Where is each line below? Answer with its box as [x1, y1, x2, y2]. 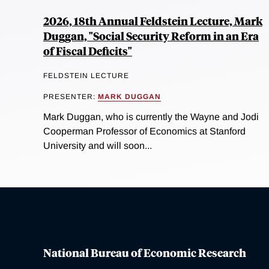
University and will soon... [43, 140, 152, 151]
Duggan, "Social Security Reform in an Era [43, 28, 259, 44]
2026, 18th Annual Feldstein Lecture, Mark [43, 13, 262, 29]
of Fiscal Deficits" [43, 43, 132, 59]
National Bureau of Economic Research [43, 244, 246, 260]
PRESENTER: [43, 92, 98, 101]
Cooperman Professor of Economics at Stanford [43, 125, 246, 136]
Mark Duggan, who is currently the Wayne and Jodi [43, 111, 259, 122]
